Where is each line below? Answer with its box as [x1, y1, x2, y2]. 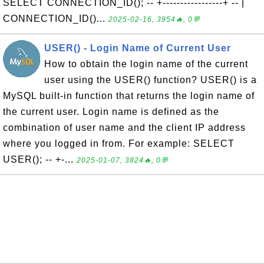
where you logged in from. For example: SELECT [3, 138, 235, 148]
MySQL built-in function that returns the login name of [3, 91, 255, 101]
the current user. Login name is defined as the [3, 107, 219, 117]
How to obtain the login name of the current [44, 59, 248, 69]
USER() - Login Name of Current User [44, 43, 231, 53]
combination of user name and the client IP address [3, 123, 246, 133]
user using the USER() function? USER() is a [44, 75, 257, 85]
